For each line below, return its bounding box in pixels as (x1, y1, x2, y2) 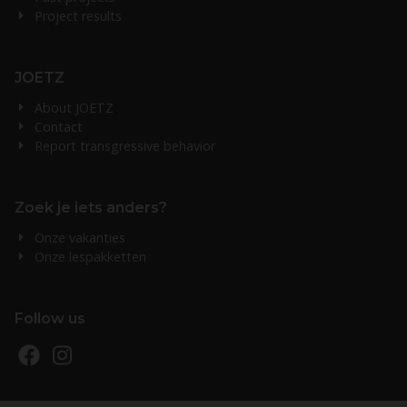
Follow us (15, 309, 85, 327)
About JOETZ (34, 98, 114, 116)
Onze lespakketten (34, 247, 146, 265)
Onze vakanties (34, 228, 125, 246)
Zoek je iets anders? (15, 198, 167, 216)
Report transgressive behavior (34, 136, 215, 154)
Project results (34, 6, 122, 25)
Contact (34, 117, 83, 135)
